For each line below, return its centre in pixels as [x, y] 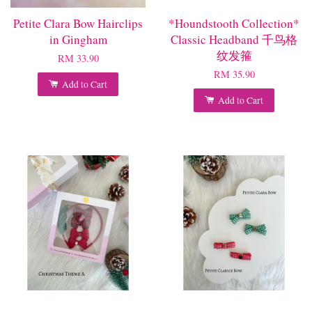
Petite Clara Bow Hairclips [78, 23]
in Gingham [78, 39]
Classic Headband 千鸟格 [234, 39]
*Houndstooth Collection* [234, 23]
